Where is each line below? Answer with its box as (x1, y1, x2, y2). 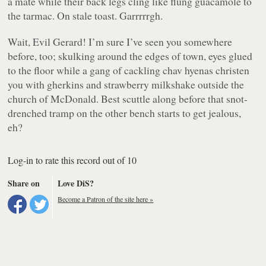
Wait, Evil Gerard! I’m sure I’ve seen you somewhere (8, 34, 233, 49)
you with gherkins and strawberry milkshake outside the (8, 77, 245, 91)
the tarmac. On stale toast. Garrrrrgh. (8, 8, 163, 23)
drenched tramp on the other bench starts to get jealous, (8, 105, 242, 120)
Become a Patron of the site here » (58, 194, 154, 204)
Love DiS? (58, 176, 94, 189)
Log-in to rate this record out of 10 (8, 153, 137, 166)
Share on (8, 176, 40, 189)
